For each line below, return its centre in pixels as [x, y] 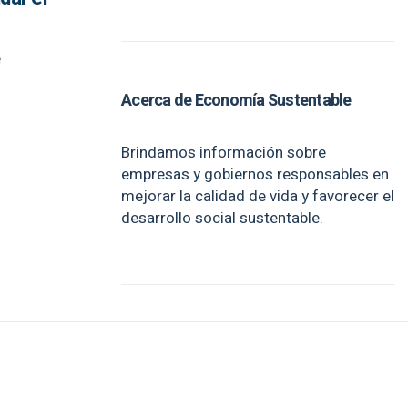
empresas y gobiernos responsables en [255, 174]
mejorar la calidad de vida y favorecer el [258, 196]
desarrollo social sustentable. [222, 218]
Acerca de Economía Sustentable [236, 101]
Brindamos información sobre [224, 153]
